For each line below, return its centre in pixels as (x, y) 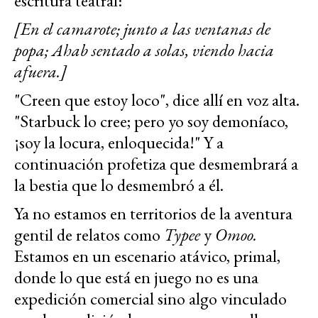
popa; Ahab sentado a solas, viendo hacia (144, 50)
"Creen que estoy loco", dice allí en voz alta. (157, 99)
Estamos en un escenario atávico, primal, (147, 256)
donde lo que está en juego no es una (136, 277)
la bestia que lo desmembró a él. (119, 185)
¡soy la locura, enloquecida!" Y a (119, 142)
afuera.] (40, 71)
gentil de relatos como (89, 234)
